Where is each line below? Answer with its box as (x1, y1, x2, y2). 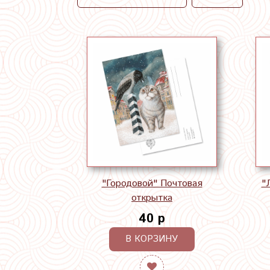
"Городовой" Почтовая (101, 176, 202, 190)
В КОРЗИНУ (125, 232, 178, 245)
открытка (131, 190, 172, 205)
